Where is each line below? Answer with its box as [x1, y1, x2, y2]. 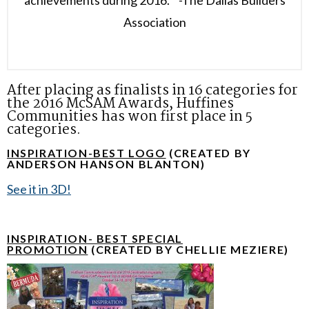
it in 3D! [27, 181, 71, 197]
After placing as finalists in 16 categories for [7, 79, 298, 102]
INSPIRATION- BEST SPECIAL [7, 231, 183, 245]
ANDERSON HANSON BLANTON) [7, 157, 206, 170]
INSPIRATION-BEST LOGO [7, 146, 166, 159]
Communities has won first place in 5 [7, 105, 252, 128]
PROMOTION [7, 242, 88, 256]
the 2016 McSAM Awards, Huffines [7, 92, 234, 115]
